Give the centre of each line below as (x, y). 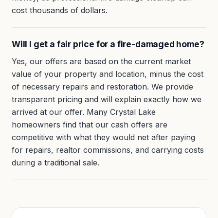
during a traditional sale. (55, 163)
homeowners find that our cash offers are (90, 125)
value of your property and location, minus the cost (108, 74)
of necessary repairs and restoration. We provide (102, 87)
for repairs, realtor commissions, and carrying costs (108, 150)
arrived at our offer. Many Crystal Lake (84, 112)
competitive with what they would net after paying (103, 137)
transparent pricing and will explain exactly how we (107, 100)
